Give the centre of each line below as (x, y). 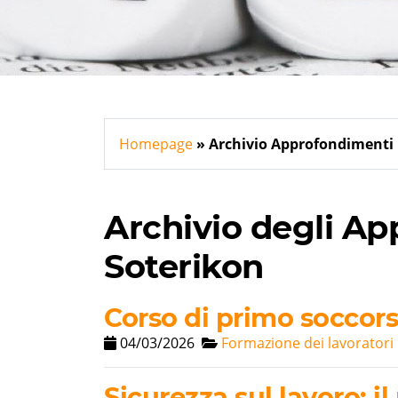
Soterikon (184, 267)
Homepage (156, 144)
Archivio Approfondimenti (301, 144)
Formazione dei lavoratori (307, 343)
